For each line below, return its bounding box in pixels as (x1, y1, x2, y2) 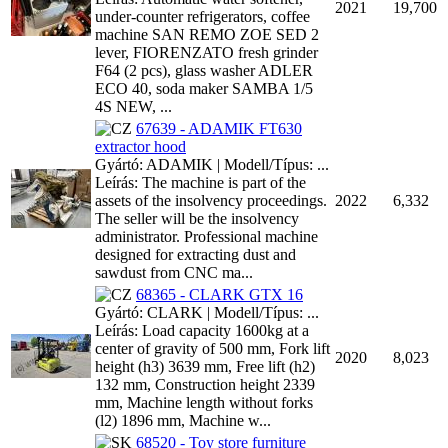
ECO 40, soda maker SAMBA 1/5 (95, 79, 313, 97)
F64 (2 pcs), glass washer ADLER (95, 61, 313, 79)
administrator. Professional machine (95, 227, 318, 245)
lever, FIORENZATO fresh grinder (95, 43, 318, 61)
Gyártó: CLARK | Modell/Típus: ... (95, 303, 319, 321)
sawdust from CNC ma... (95, 263, 253, 281)
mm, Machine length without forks (95, 393, 313, 411)
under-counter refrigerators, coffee (95, 7, 310, 25)
